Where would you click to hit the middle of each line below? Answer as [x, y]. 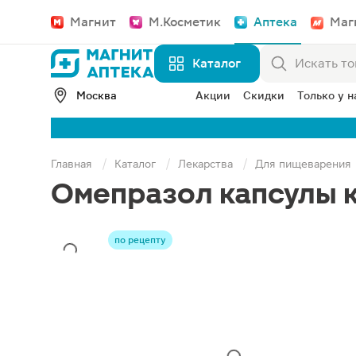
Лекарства [205, 164]
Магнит [93, 22]
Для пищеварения [303, 164]
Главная [72, 164]
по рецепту [140, 240]
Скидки [264, 95]
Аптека [275, 22]
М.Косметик [185, 22]
